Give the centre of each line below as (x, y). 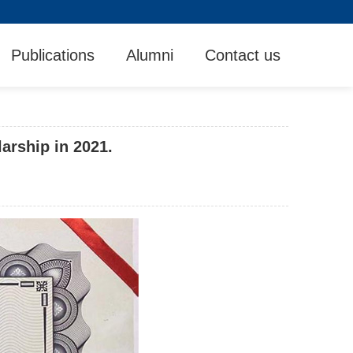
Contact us (243, 55)
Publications (53, 55)
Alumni (150, 55)
